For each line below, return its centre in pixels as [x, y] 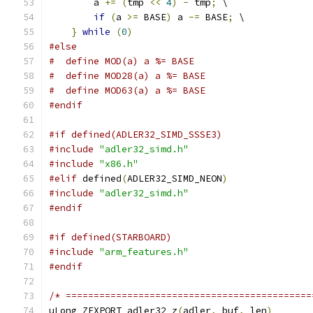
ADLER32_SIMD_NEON [175, 179]
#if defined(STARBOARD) [110, 237]
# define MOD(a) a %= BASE [122, 61]
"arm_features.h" [144, 252]
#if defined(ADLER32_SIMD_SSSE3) [136, 134]
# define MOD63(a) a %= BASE [127, 90]
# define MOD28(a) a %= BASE [127, 76]
